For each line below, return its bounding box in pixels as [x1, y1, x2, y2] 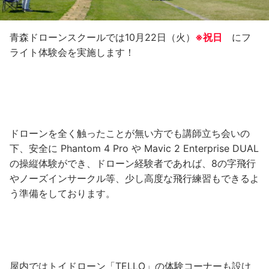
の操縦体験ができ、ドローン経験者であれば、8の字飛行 [10, 157, 256, 169]
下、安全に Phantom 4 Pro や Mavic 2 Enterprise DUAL [10, 142, 259, 154]
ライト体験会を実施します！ [10, 46, 134, 58]
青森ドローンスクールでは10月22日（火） [10, 31, 195, 43]
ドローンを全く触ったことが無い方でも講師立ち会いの [10, 127, 250, 139]
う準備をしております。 [10, 187, 115, 199]
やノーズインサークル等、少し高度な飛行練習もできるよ [10, 172, 259, 184]
